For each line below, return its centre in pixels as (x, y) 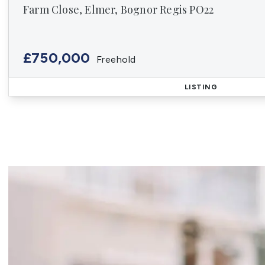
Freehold (116, 59)
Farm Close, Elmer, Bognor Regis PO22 (119, 9)
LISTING (201, 87)
